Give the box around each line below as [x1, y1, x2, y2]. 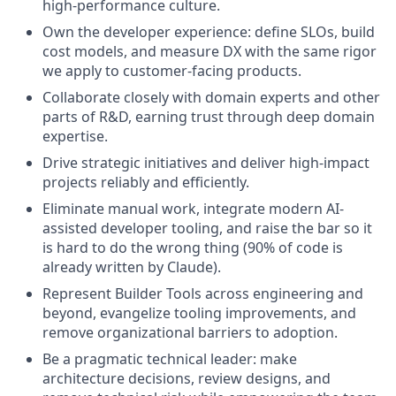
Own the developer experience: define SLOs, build [42, 22, 375, 42]
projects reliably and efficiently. [42, 172, 249, 192]
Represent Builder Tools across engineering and [42, 284, 363, 303]
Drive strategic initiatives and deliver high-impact [42, 153, 369, 172]
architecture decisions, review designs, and [42, 369, 331, 388]
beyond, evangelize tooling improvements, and [42, 303, 356, 323]
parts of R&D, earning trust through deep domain [42, 107, 375, 126]
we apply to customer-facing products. [42, 61, 301, 80]
